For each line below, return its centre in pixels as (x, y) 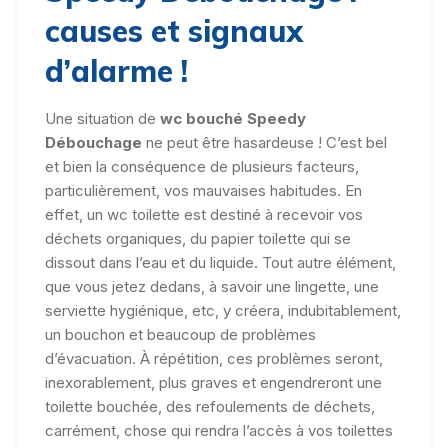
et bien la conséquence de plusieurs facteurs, (202, 166)
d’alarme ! (116, 70)
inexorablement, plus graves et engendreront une (213, 382)
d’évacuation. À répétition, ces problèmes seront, (214, 358)
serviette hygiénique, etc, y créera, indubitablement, (223, 310)
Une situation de (102, 118)
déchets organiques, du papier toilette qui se (198, 238)
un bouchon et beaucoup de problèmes (180, 334)
